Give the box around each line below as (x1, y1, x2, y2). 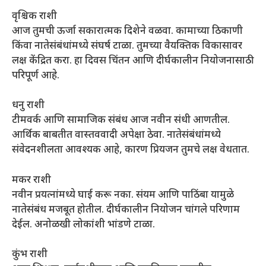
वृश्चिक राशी (12, 9, 57, 23)
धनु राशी (12, 99, 45, 113)
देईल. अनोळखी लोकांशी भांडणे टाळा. (12, 218, 155, 232)
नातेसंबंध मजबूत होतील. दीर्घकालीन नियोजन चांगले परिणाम (12, 203, 240, 217)
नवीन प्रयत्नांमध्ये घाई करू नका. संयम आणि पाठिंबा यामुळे (12, 188, 234, 202)
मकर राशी (12, 173, 51, 187)
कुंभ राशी (12, 248, 47, 262)
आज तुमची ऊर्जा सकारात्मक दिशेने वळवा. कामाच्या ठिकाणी (12, 24, 243, 38)
